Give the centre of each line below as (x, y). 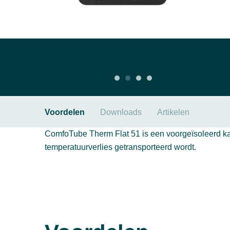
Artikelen (173, 112)
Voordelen (65, 112)
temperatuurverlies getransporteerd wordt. (120, 147)
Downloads (121, 112)
